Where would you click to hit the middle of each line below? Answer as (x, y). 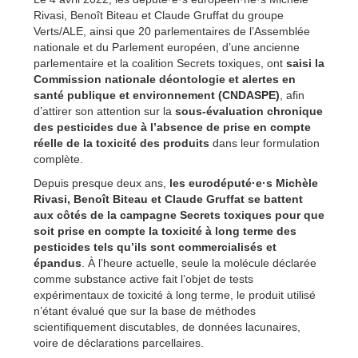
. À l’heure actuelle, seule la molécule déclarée (199, 263)
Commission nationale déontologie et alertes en (165, 80)
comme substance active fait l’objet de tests (143, 279)
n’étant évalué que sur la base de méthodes (145, 311)
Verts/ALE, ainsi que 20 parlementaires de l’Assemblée (172, 32)
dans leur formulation (265, 143)
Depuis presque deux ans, (101, 183)
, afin (292, 95)
